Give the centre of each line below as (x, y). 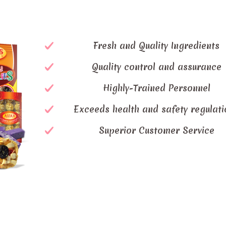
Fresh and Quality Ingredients (157, 46)
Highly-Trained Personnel (156, 88)
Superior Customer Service (156, 130)
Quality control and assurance (156, 67)
